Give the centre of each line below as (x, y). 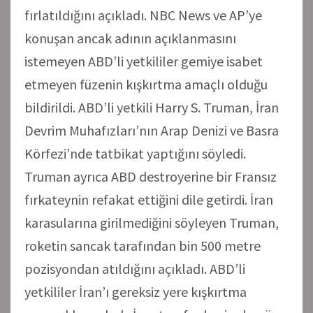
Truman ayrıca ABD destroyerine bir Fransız (151, 176)
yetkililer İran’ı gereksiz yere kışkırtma (136, 291)
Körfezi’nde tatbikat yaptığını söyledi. (135, 153)
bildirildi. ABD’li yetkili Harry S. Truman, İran (152, 107)
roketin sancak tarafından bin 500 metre (143, 245)
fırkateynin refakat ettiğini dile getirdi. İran (149, 199)
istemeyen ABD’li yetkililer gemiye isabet (144, 61)
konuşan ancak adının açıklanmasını (130, 38)
